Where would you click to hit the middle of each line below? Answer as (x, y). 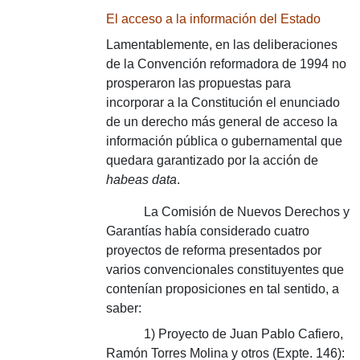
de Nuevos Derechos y (283, 212)
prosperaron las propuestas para (198, 83)
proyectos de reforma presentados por (214, 250)
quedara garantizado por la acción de (212, 160)
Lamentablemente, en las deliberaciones (222, 45)
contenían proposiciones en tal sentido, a (223, 289)
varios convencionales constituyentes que (225, 270)
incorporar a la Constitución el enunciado (223, 102)
